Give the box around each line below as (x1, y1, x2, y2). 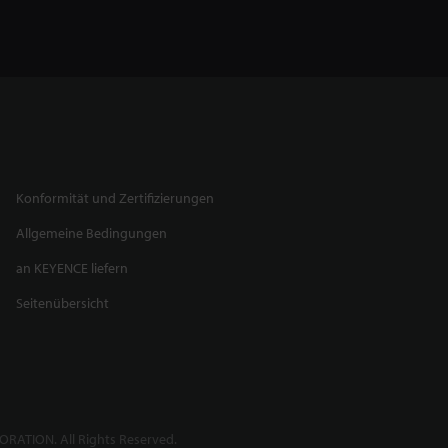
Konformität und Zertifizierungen (16, 188, 214, 207)
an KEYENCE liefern (16, 258, 128, 277)
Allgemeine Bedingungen (16, 223, 167, 242)
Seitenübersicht (16, 293, 109, 312)
